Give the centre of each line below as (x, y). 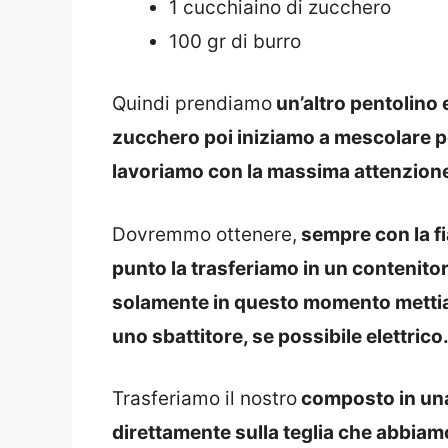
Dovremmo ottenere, (204, 234)
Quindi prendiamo (192, 104)
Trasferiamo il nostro (204, 399)
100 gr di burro (235, 41)
